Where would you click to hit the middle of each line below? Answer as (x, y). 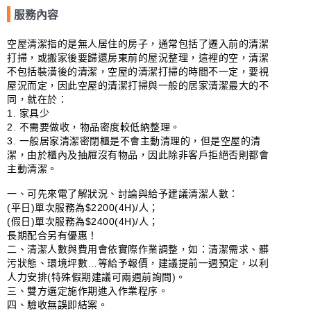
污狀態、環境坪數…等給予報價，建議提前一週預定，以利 (138, 263)
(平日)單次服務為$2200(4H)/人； (83, 208)
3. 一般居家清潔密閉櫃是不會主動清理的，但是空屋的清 (134, 141)
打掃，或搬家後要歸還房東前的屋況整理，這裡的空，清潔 (138, 58)
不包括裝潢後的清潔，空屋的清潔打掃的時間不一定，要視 (138, 72)
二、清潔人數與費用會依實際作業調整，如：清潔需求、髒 (138, 249)
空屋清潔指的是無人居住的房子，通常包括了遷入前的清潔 (138, 44)
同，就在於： (37, 99)
